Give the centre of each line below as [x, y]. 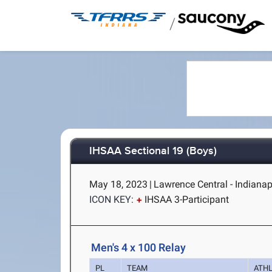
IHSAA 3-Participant [187, 199]
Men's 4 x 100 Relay [139, 247]
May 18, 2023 [119, 184]
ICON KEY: [112, 199]
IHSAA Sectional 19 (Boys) [153, 151]
